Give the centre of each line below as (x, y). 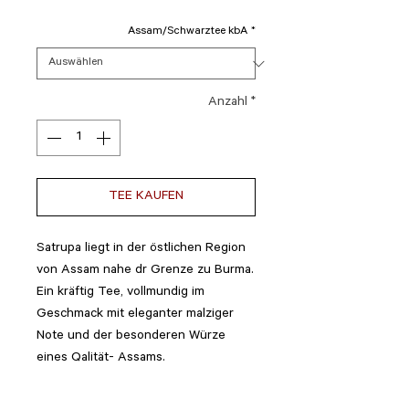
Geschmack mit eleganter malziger (135, 315)
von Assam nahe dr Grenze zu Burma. (145, 271)
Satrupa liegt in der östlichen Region (141, 249)
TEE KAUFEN (146, 197)
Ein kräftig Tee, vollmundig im (121, 293)
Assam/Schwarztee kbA (188, 32)
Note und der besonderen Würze (131, 337)
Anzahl (228, 103)
